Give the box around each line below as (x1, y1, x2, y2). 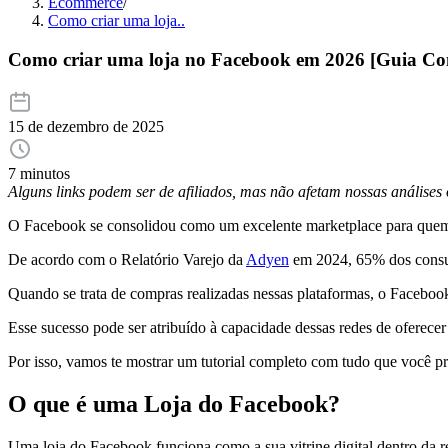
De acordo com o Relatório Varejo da (8, 251, 246, 269)
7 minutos (8, 165, 70, 183)
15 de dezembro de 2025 (8, 118, 164, 136)
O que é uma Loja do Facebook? (8, 391, 340, 418)
